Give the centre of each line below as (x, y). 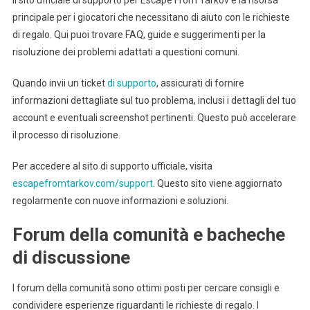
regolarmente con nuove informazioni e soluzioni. (120, 201)
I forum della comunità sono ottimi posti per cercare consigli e (146, 288)
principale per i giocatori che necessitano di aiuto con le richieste (151, 18)
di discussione (71, 258)
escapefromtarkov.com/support (82, 184)
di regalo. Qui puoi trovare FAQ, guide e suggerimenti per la (139, 35)
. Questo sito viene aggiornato (217, 184)
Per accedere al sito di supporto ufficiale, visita (112, 166)
